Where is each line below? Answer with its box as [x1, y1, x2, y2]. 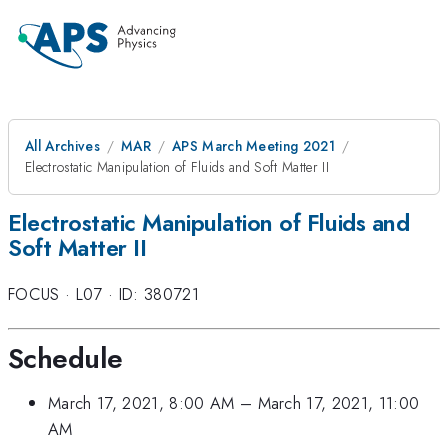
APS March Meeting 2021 [171, 136, 336, 156]
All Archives [25, 136, 100, 156]
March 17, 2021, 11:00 [257, 391, 420, 416]
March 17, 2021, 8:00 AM [48, 391, 235, 416]
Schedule [8, 337, 123, 379]
